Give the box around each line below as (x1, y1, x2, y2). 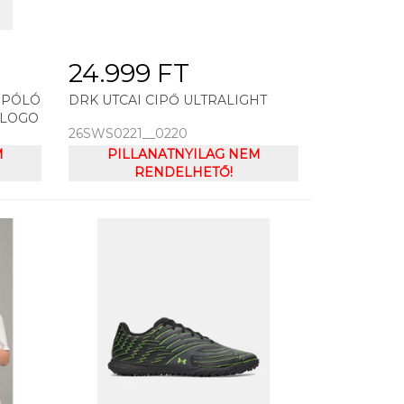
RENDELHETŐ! (134, 164, 233, 181)
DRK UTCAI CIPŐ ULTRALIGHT (69, 92, 267, 109)
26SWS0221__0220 (69, 125, 188, 142)
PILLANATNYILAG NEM (106, 146, 261, 163)
